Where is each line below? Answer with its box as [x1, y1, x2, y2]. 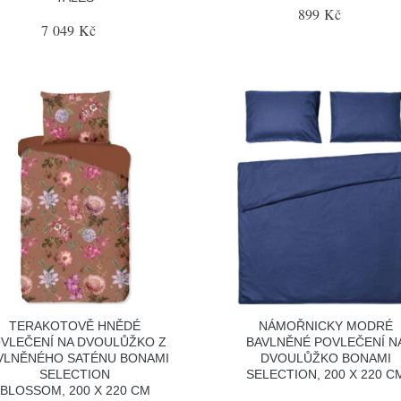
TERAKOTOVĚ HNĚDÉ [9, 318, 141, 333]
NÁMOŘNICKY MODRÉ [259, 318, 394, 333]
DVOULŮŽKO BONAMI [260, 350, 392, 365]
